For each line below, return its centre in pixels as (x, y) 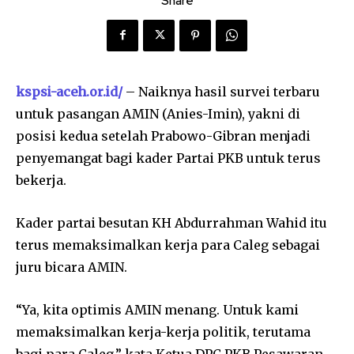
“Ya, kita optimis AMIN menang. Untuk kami (157, 309)
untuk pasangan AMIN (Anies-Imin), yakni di (158, 113)
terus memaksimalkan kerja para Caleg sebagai (168, 245)
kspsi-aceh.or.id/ (69, 91)
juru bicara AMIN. (72, 267)
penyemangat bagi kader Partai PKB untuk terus (168, 158)
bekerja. (41, 180)
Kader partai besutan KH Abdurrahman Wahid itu (171, 222)
